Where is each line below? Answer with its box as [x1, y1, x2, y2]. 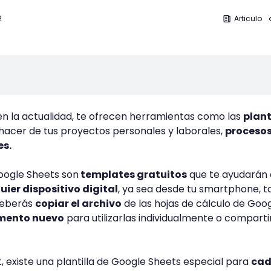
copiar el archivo [35, 197, 122, 211]
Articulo [234, 13, 262, 24]
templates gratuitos [79, 168, 187, 181]
